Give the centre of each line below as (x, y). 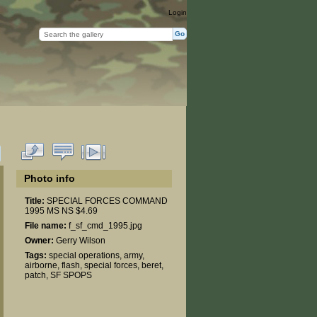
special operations (84, 255)
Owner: (39, 241)
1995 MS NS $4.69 (61, 211)
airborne (41, 265)
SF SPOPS (71, 275)
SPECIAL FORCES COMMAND (106, 201)
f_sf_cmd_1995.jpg (104, 226)
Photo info (50, 179)
